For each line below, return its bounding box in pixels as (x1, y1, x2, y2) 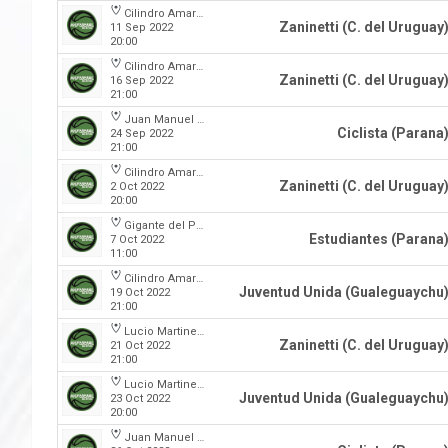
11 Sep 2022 (110, 21, 173, 34)
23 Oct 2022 (110, 392, 170, 405)
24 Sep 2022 (110, 127, 173, 140)
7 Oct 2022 (110, 233, 164, 246)
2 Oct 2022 (110, 180, 164, 193)
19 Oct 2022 (110, 286, 170, 299)
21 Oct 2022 (110, 339, 170, 352)
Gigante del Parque (124, 219, 196, 232)
